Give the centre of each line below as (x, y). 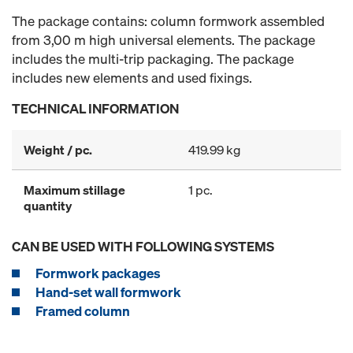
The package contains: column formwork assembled (168, 21)
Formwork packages (98, 273)
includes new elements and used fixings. (132, 78)
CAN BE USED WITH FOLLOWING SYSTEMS (143, 246)
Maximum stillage (74, 190)
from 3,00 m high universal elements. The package (163, 40)
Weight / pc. (58, 150)
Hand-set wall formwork (108, 292)
